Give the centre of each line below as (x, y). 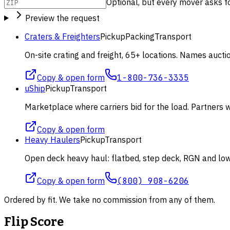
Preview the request (62, 18)
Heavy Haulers (52, 139)
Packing (140, 36)
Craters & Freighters (62, 36)
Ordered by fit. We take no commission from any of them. (110, 199)
